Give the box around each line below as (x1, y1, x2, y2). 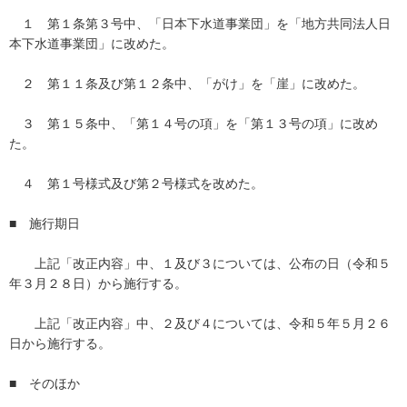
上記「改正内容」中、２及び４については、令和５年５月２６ (9, 316, 391, 331)
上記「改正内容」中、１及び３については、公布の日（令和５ (9, 256, 391, 271)
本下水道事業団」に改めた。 (9, 36, 174, 51)
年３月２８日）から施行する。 (9, 276, 187, 291)
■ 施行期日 (9, 216, 80, 231)
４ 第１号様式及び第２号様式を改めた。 (9, 176, 263, 191)
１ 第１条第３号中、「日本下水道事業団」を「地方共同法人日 (9, 16, 391, 31)
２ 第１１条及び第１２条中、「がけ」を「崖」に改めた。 (9, 76, 365, 91)
